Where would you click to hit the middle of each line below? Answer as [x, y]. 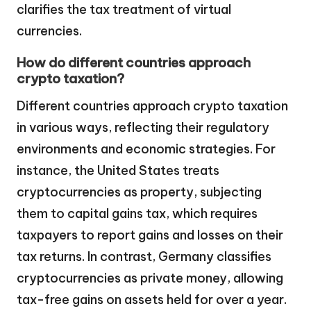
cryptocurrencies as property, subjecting [139, 192]
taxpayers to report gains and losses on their [150, 235]
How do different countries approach [134, 63]
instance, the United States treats [118, 171]
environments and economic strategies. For [146, 149]
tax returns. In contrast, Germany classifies [144, 257]
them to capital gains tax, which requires [137, 214]
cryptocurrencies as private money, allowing [150, 278]
